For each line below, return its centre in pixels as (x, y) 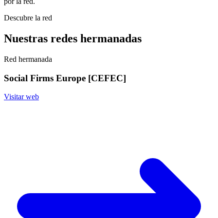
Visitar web (21, 97)
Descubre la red (28, 18)
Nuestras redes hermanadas (73, 39)
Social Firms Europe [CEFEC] (65, 78)
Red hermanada (28, 59)
